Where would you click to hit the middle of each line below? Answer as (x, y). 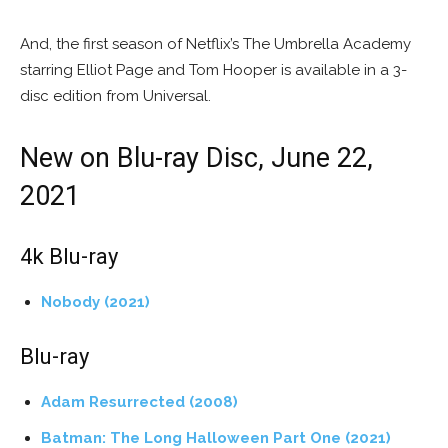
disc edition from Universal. (115, 96)
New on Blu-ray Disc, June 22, (196, 158)
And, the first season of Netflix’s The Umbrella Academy (215, 44)
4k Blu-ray (69, 257)
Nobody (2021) (95, 302)
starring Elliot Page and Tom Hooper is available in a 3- (213, 70)
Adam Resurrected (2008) (139, 402)
